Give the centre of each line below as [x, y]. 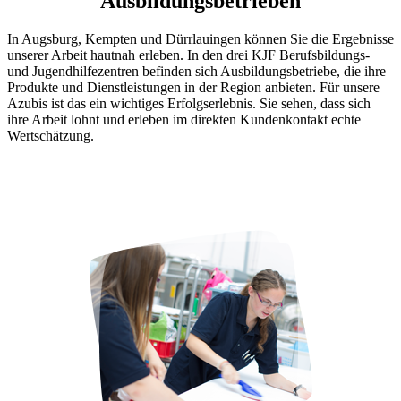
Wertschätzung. [51, 136]
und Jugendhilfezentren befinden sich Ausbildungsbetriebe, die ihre [196, 72]
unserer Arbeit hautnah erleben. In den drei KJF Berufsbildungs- [188, 55]
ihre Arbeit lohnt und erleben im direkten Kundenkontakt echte [184, 120]
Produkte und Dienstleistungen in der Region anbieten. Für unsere [193, 88]
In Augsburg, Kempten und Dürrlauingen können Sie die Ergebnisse [200, 39]
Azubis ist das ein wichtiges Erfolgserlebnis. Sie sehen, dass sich [189, 104]
